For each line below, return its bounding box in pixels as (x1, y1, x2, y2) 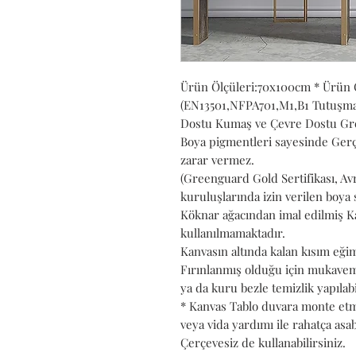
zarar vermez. (180, 151, 254, 168)
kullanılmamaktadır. (180, 224, 285, 241)
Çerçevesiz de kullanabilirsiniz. (180, 334, 346, 350)
